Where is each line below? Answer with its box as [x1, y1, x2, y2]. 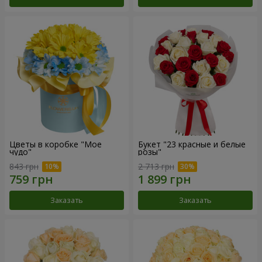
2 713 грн [138, 161, 174, 173]
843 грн [9, 161, 39, 173]
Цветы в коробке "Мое [9, 138, 102, 150]
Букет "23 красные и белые [138, 138, 246, 150]
